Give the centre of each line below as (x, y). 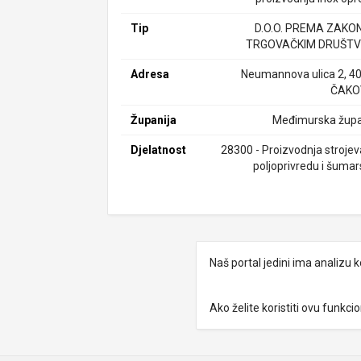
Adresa (150, 74)
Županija (154, 120)
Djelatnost (159, 150)
